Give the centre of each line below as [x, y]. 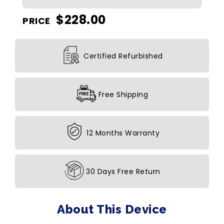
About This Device [112, 209]
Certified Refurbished [123, 56]
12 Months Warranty [123, 133]
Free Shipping [123, 95]
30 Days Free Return [123, 172]
